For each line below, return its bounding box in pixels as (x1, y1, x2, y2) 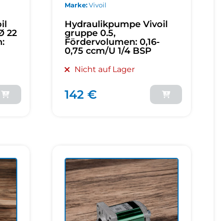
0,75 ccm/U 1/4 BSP (65, 45, 152, 57)
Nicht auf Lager (74, 65, 135, 74)
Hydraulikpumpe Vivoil (65, 19, 168, 30)
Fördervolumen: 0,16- (65, 37, 160, 48)
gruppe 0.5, (65, 28, 116, 39)
